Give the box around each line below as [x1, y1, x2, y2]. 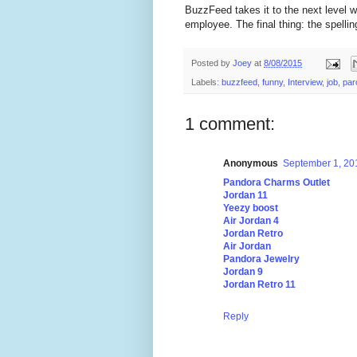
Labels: [191, 77, 222, 88]
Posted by [191, 57, 233, 68]
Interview [288, 77, 322, 88]
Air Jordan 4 [223, 215, 279, 227]
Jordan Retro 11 [223, 279, 296, 291]
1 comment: [185, 114, 275, 135]
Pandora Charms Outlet [223, 177, 330, 189]
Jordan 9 [223, 266, 263, 278]
